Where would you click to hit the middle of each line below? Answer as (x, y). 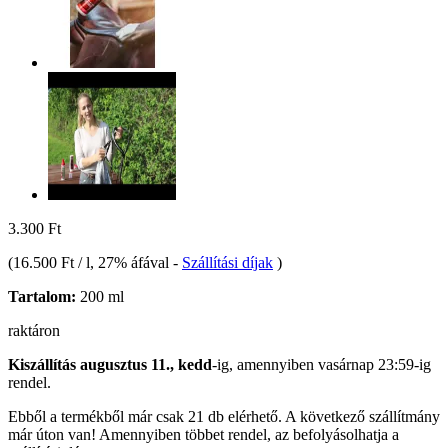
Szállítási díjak (227, 262)
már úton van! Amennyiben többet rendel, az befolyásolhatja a (203, 434)
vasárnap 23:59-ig (374, 364)
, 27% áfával (131, 262)
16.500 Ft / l (51, 262)
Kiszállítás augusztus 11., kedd (110, 364)
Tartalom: (42, 296)
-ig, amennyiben (265, 364)
